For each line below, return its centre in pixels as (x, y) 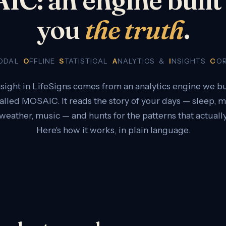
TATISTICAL (88, 61)
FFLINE (44, 61)
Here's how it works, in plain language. (113, 130)
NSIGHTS (191, 61)
